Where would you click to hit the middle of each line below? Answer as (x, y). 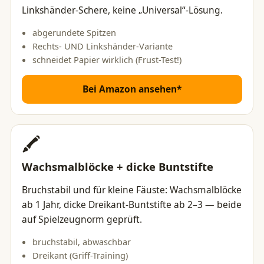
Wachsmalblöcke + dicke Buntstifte (118, 166)
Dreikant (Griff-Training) (80, 255)
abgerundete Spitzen (74, 32)
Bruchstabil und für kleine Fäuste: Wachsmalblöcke (132, 190)
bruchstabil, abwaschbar (82, 242)
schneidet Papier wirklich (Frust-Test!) (107, 60)
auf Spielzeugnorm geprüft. (82, 219)
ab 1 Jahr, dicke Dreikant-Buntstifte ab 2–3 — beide (132, 204)
